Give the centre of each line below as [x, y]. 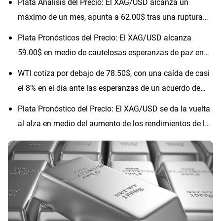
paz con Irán [39, 103]
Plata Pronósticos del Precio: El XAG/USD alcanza [105, 37]
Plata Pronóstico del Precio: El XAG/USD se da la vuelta [114, 109]
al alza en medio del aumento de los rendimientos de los [115, 123]
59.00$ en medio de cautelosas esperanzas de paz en [111, 52]
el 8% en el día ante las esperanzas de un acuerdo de [109, 88]
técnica [30, 32]
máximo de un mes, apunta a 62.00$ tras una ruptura [110, 17]
